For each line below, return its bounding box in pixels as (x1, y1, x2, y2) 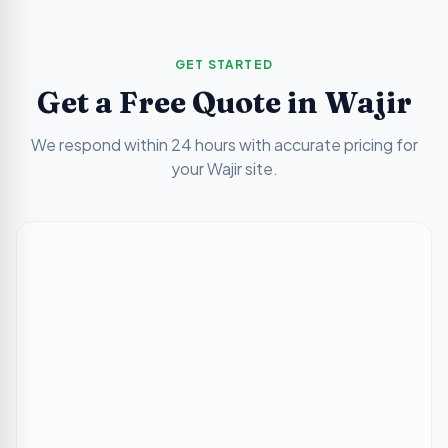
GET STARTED (174, 57, 274, 72)
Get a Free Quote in (36, 84, 324, 121)
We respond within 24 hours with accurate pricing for (30, 134, 418, 155)
